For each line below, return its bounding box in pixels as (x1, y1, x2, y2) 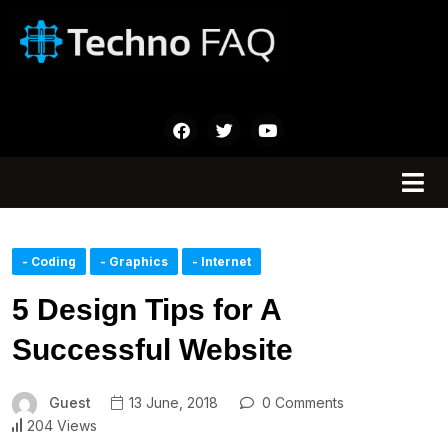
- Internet (192, 254, 251, 270)
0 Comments (257, 394, 344, 412)
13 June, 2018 (125, 394, 218, 412)
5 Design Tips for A (12, 293, 281, 327)
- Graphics (100, 254, 168, 270)
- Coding (22, 254, 76, 270)
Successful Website (12, 333, 293, 367)
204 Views (27, 416, 97, 434)
